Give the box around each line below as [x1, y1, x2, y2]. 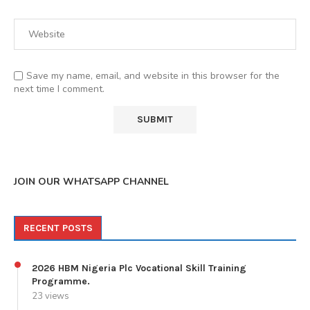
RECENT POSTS [24, 221, 93, 234]
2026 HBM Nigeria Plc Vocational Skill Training [32, 262, 246, 274]
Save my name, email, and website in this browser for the [26, 69, 280, 82]
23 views [32, 289, 69, 302]
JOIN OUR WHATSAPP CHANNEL [14, 174, 169, 188]
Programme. [32, 275, 90, 287]
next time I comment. [14, 82, 104, 95]
